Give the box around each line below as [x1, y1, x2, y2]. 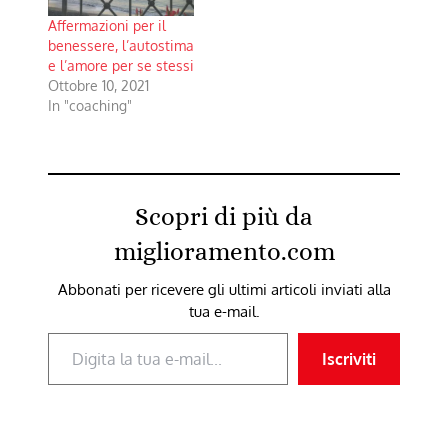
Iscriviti [322, 348, 376, 369]
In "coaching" [48, 96, 132, 114]
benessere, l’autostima [48, 36, 194, 54]
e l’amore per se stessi [48, 56, 194, 74]
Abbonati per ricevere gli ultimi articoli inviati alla [57, 279, 391, 299]
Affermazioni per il [48, 16, 166, 34]
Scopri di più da [135, 201, 313, 231]
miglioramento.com [113, 236, 335, 266]
